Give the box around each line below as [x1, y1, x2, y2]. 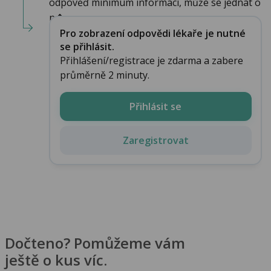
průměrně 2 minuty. [59, 68, 149, 82]
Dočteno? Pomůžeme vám [5, 232, 185, 253]
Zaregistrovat [122, 133, 189, 147]
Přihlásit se [129, 99, 181, 113]
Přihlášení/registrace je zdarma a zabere [59, 53, 243, 67]
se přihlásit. [59, 39, 114, 53]
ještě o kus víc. [5, 249, 107, 270]
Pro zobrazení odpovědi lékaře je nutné [59, 26, 246, 40]
